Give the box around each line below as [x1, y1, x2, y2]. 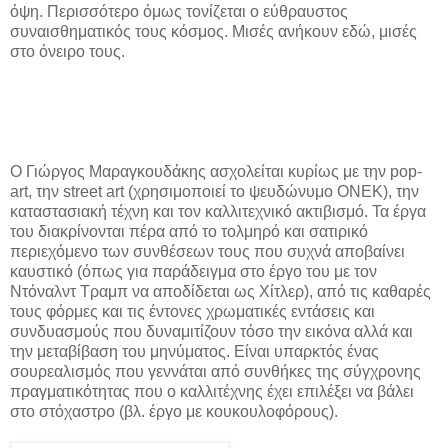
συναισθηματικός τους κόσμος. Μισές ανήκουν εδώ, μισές [10, 22, 417, 40]
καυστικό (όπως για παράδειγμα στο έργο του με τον [10, 262, 377, 280]
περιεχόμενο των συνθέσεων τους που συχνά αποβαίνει [10, 242, 405, 260]
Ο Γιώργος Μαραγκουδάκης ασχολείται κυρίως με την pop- [10, 162, 422, 180]
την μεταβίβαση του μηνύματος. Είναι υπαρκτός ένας [10, 342, 379, 360]
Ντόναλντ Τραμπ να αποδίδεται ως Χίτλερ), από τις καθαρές [10, 282, 431, 300]
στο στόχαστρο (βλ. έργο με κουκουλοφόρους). [10, 402, 338, 420]
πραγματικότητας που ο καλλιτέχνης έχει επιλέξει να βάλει [10, 382, 414, 400]
